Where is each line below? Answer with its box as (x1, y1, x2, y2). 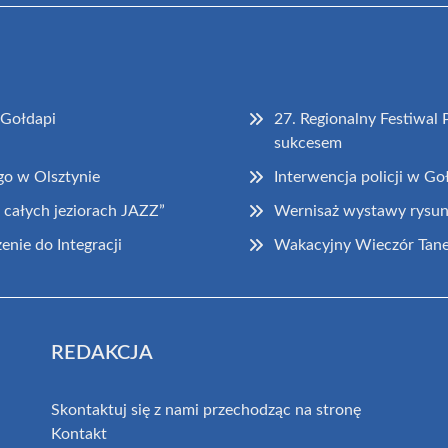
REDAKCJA (50, 342, 153, 363)
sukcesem (274, 134, 343, 151)
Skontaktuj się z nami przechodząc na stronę (50, 401, 361, 418)
